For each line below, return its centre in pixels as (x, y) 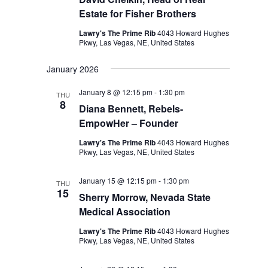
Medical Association (125, 211)
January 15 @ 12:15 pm (118, 180)
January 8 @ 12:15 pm (116, 92)
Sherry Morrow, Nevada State (145, 197)
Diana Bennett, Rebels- (131, 109)
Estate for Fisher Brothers (138, 13)
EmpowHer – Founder (129, 123)
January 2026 (73, 69)
